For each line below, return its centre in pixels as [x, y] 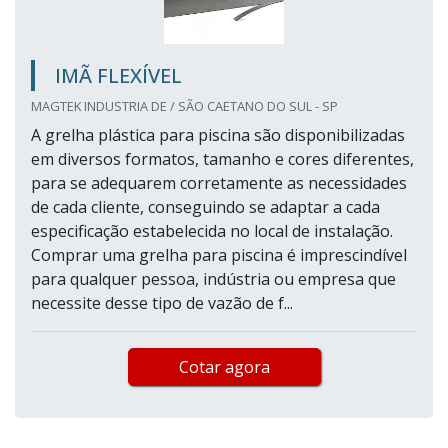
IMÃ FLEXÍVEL [118, 76]
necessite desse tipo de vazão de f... [162, 303]
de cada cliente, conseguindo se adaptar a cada [205, 207]
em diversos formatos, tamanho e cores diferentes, [222, 159]
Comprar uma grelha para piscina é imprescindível [219, 255]
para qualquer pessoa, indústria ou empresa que [213, 279]
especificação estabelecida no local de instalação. [212, 231]
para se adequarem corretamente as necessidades [219, 183]
